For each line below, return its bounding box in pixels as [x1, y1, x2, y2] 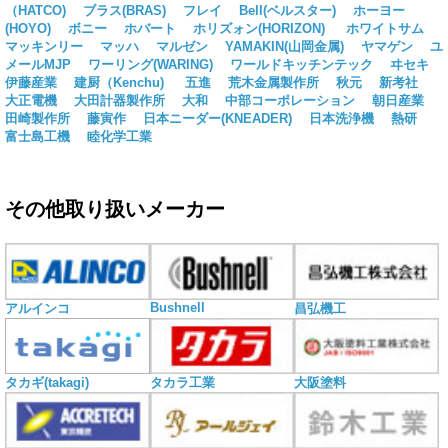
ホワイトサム [346, 21, 424, 37]
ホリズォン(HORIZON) [193, 21, 329, 37]
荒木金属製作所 [228, 75, 319, 91]
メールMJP [5, 57, 71, 73]
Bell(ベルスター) [239, 3, 336, 19]
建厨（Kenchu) [74, 75, 168, 91]
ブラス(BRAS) [83, 3, 166, 19]
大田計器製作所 [74, 93, 165, 109]
